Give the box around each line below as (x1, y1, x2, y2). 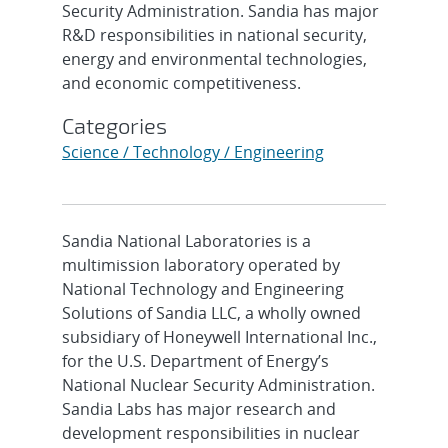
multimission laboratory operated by (62, 253, 341, 276)
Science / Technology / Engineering (62, 140, 325, 163)
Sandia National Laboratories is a (62, 229, 312, 252)
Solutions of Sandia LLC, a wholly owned (62, 301, 362, 324)
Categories (62, 111, 168, 138)
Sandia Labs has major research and (62, 397, 337, 420)
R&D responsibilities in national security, (62, 23, 368, 46)
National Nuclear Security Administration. (62, 373, 376, 396)
